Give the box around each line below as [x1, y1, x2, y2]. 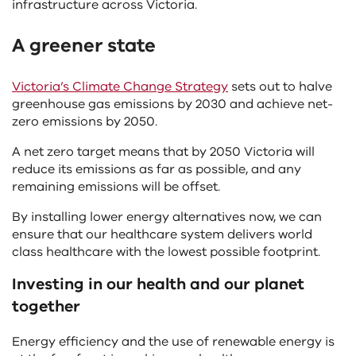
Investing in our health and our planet [12, 273, 304, 295]
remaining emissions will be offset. [12, 178, 220, 195]
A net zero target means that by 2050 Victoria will [12, 143, 315, 161]
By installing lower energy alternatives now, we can [12, 208, 322, 226]
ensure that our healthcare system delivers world [12, 226, 312, 243]
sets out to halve [228, 78, 332, 95]
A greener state [12, 33, 156, 58]
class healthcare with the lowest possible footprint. [12, 243, 320, 261]
